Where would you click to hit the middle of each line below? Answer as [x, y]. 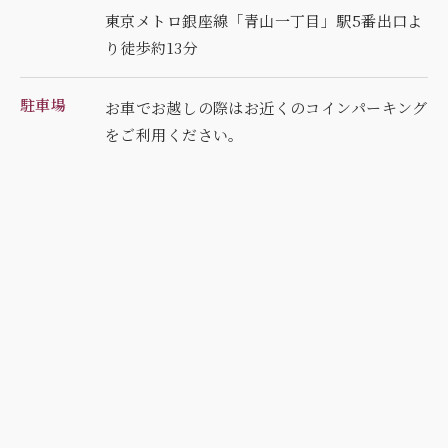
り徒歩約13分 [151, 48]
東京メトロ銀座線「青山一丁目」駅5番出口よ [264, 21]
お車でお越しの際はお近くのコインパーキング [266, 108]
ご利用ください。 [182, 135]
